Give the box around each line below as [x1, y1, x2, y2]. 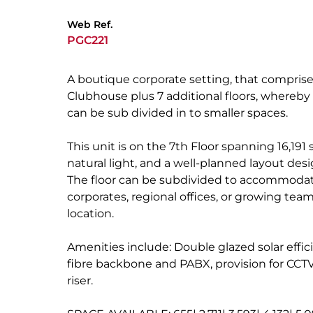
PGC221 [67, 34, 108, 47]
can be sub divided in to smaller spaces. [67, 106, 288, 119]
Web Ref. [67, 18, 112, 31]
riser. [67, 274, 93, 287]
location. [67, 207, 114, 220]
